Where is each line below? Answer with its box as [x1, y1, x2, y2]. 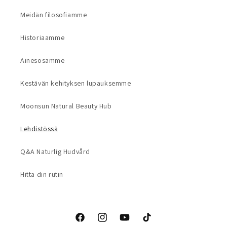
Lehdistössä [20, 124, 58, 133]
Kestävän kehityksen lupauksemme [20, 79, 131, 88]
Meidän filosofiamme [20, 10, 87, 19]
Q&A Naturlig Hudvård [20, 147, 90, 156]
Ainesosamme [20, 56, 65, 65]
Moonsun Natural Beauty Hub [20, 101, 112, 110]
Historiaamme [20, 33, 65, 42]
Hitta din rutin [20, 170, 63, 179]
